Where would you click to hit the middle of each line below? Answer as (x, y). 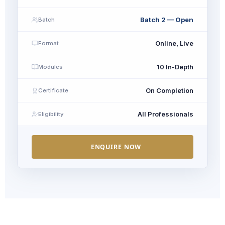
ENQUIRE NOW (116, 147)
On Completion (170, 90)
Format (48, 43)
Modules (50, 67)
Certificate (53, 90)
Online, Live (174, 43)
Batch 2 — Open (167, 20)
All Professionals (165, 114)
